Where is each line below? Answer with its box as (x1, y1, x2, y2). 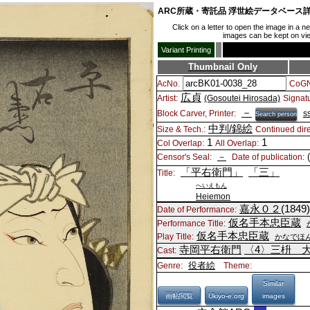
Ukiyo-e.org (208, 292, 244, 300)
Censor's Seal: (157, 152, 212, 162)
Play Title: (157, 232, 194, 241)
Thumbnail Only (188, 62, 257, 72)
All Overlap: (215, 138, 259, 148)
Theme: (224, 261, 252, 271)
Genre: (157, 261, 183, 271)
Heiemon (196, 192, 230, 201)
